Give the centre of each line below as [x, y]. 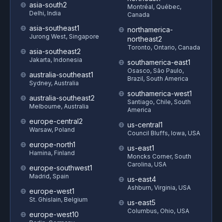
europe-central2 [56, 121]
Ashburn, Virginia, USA [159, 188]
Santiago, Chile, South [159, 102]
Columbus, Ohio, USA [158, 211]
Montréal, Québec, [154, 7]
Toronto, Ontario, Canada [164, 47]
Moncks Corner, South [159, 156]
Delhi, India [45, 13]
